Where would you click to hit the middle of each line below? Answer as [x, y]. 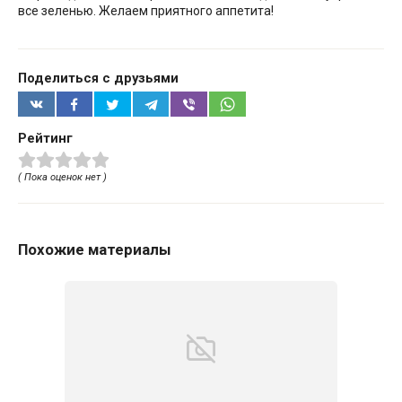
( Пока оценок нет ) [62, 178]
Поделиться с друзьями [98, 78]
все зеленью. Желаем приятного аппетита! [146, 10]
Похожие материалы [95, 249]
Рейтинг [45, 139]
